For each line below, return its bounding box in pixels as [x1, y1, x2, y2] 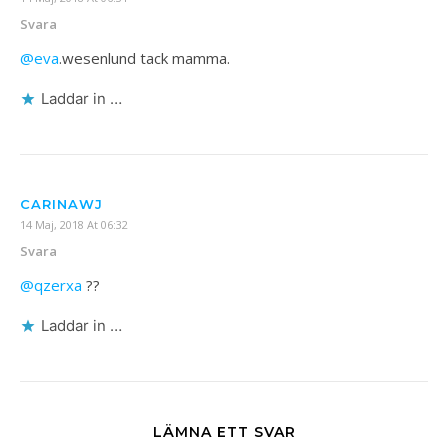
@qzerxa [20, 275, 82, 295]
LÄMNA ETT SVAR [152, 423, 296, 441]
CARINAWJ [20, 196, 103, 212]
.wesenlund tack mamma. [59, 48, 230, 68]
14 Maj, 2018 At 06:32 [20, 217, 128, 232]
